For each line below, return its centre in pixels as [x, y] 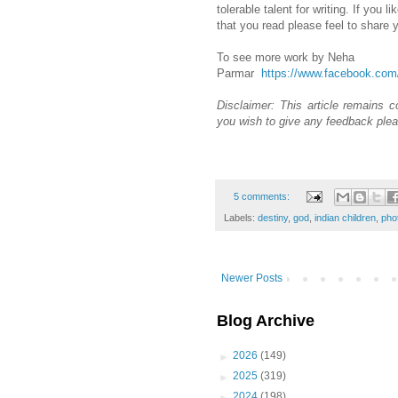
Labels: [241, 218]
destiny [273, 218]
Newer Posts [252, 279]
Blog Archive [266, 321]
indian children [345, 218]
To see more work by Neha [286, 57]
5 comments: [263, 196]
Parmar [239, 73]
